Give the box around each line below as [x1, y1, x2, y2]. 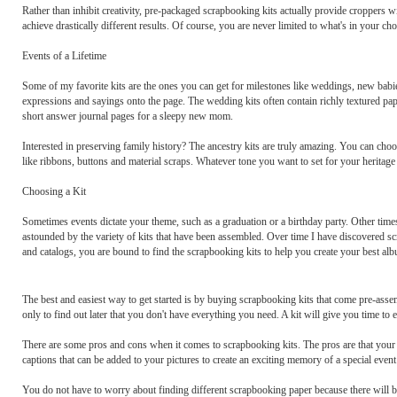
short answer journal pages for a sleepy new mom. [22, 110, 233, 122]
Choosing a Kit [22, 185, 86, 198]
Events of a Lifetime [22, 50, 106, 62]
